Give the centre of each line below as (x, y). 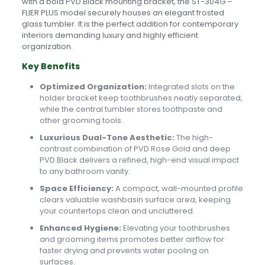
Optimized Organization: (93, 87)
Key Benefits (51, 66)
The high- (193, 138)
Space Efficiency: (76, 188)
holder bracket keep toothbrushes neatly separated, (141, 98)
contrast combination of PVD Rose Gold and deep (135, 149)
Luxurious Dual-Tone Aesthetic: (107, 138)
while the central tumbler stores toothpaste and (131, 109)
